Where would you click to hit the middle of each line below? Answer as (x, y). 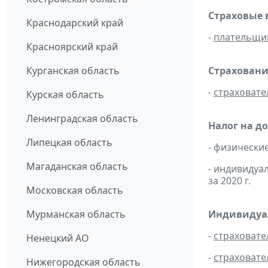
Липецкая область (69, 143)
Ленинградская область (82, 119)
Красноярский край (72, 47)
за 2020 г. (229, 181)
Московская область (75, 191)
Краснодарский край (75, 23)
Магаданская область (77, 167)
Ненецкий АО (58, 238)
